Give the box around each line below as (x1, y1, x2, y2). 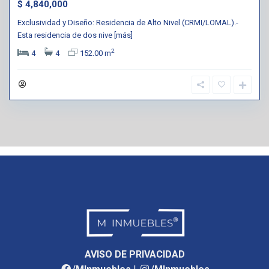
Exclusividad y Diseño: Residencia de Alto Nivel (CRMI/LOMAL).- (17, 17, 238, 27)
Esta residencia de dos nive (17, 30, 114, 40)
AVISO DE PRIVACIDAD (84, 248, 185, 260)
